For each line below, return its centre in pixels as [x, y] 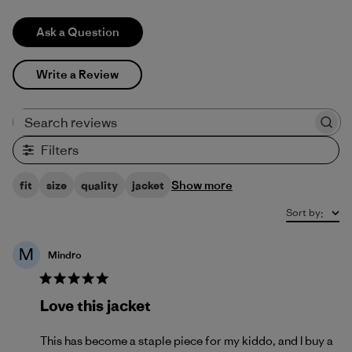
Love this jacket [95, 306]
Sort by [303, 213]
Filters [60, 150]
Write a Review [77, 74]
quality [99, 185]
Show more [202, 185]
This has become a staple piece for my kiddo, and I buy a [187, 341]
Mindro [65, 255]
